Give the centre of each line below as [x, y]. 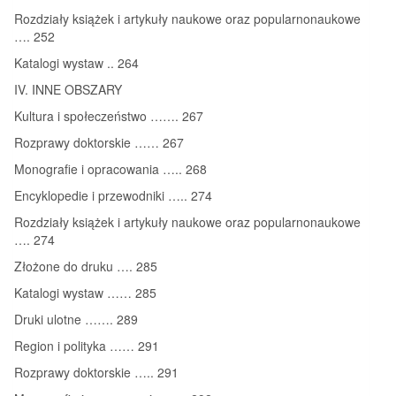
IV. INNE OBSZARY [68, 89]
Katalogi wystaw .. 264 [76, 62]
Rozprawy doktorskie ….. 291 [96, 372]
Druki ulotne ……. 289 [76, 319]
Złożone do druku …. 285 [86, 266]
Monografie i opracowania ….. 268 [110, 168]
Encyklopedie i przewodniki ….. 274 [113, 195]
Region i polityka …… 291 [87, 345]
